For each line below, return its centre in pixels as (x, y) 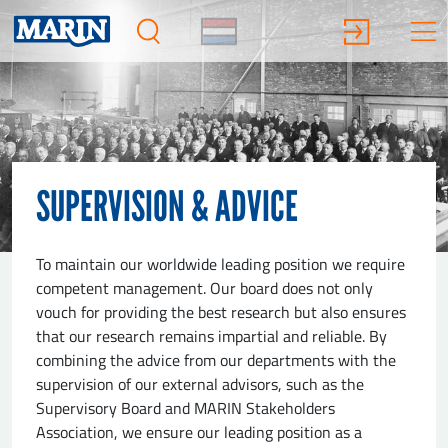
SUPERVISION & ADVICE (167, 207)
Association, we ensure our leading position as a (199, 432)
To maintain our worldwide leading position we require (220, 264)
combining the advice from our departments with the (216, 360)
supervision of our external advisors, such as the (200, 384)
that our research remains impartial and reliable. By (211, 336)
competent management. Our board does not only (204, 288)
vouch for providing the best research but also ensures (221, 312)
